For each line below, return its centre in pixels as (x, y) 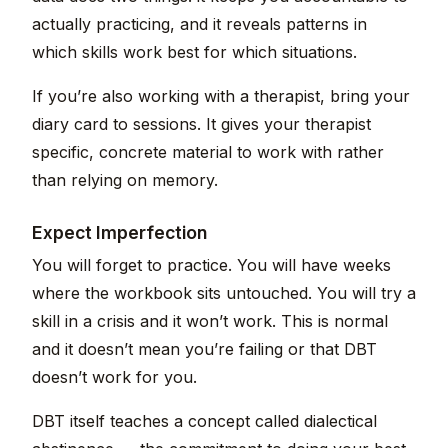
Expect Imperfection (119, 233)
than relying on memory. (125, 180)
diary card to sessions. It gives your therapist (201, 124)
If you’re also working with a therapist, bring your (221, 96)
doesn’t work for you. (114, 377)
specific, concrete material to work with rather (208, 152)
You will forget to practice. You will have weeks (211, 265)
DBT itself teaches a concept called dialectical (204, 421)
